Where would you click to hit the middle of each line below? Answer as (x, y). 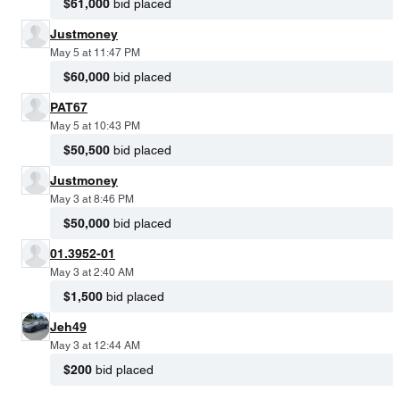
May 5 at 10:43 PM (95, 125)
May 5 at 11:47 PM (95, 52)
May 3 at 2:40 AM (92, 272)
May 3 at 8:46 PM (92, 199)
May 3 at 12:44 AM (95, 345)
